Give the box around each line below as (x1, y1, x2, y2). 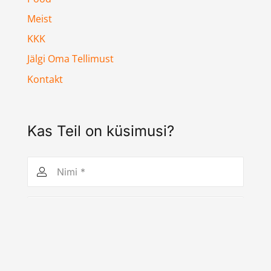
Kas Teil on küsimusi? (27, 122, 174, 140)
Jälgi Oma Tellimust (27, 52, 114, 66)
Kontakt (27, 72, 63, 86)
